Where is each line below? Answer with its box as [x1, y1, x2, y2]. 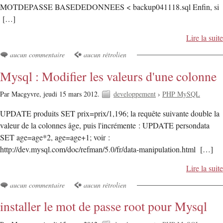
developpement [113, 89, 156, 99]
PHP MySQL [162, 89, 200, 99]
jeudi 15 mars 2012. [43, 89, 102, 99]
